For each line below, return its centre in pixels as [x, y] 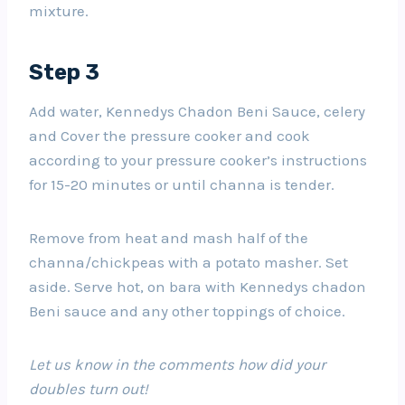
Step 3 [64, 72]
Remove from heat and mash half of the [169, 237]
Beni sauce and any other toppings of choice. [187, 311]
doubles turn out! [89, 388]
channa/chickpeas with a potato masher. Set [188, 262]
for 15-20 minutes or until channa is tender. [182, 184]
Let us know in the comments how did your [177, 364]
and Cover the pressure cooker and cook [170, 135]
